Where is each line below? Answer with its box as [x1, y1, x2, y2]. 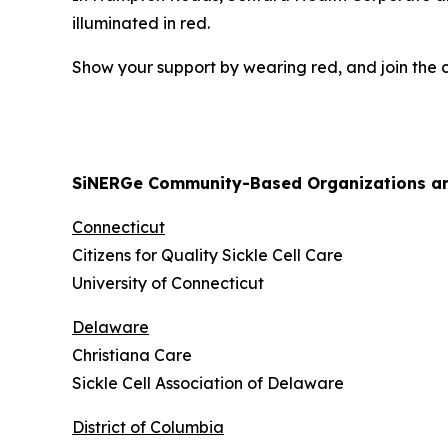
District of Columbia [72, 416, 224, 437]
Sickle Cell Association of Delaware [72, 372, 344, 393]
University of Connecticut [72, 272, 264, 293]
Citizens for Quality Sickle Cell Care [72, 244, 343, 265]
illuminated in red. [72, 12, 210, 33]
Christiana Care [72, 344, 192, 365]
